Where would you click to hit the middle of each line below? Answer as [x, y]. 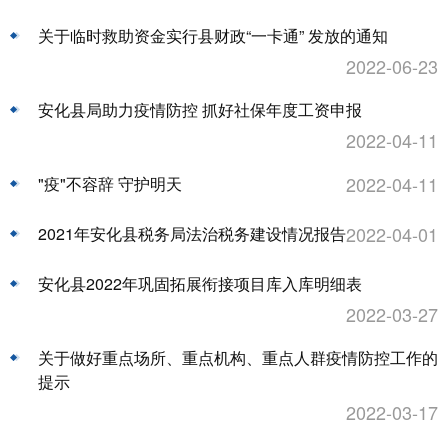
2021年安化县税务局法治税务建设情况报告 [192, 234]
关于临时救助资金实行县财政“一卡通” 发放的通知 [213, 36]
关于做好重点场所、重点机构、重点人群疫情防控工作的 [238, 358]
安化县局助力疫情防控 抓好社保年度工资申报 [200, 110]
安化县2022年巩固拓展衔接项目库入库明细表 [200, 284]
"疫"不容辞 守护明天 [110, 184]
